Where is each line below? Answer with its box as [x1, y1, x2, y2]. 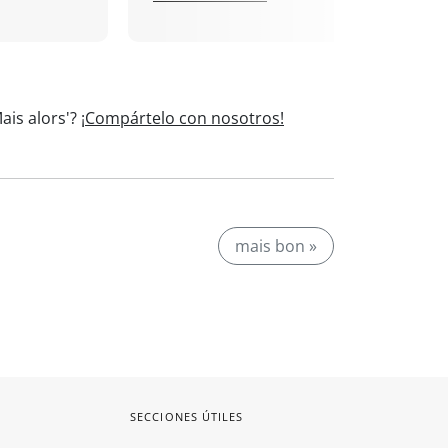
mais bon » [235, 235, 317, 257]
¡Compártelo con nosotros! [81, 107, 284, 129]
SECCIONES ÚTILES [130, 409, 244, 424]
